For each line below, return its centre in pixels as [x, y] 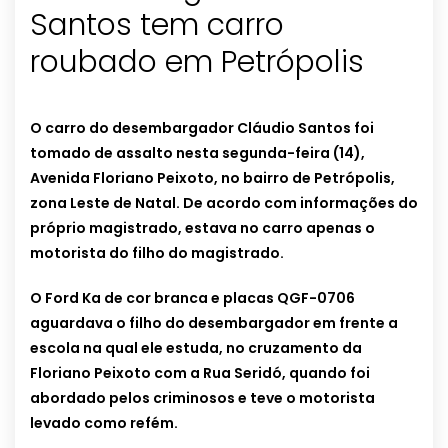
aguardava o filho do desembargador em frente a [214, 323]
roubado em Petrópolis [197, 62]
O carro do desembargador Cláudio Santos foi [202, 128]
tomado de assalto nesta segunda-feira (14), [197, 153]
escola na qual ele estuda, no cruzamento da [196, 348]
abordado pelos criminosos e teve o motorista [202, 398]
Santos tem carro [157, 25]
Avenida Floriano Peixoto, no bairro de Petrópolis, [212, 178]
